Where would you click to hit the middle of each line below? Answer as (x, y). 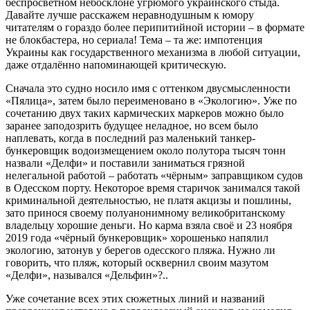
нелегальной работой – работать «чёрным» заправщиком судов (154, 175)
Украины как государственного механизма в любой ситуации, (153, 52)
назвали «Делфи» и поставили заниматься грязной (125, 163)
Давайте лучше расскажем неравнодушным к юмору (130, 15)
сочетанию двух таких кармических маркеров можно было (145, 113)
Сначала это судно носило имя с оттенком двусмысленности (148, 88)
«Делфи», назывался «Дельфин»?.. (87, 275)
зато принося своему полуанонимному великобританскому (145, 212)
